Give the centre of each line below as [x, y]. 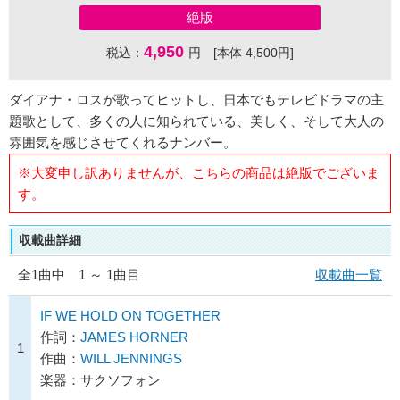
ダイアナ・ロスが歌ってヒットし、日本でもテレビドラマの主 [196, 100]
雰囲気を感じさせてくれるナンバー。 [123, 143]
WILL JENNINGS [131, 358]
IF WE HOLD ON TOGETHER [130, 316]
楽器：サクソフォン [100, 380]
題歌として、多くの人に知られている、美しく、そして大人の [196, 121]
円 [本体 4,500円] [241, 53]
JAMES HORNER [134, 337]
